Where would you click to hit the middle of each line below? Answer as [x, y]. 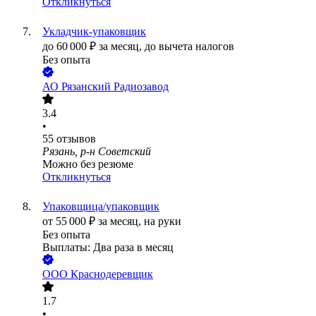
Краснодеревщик [112, 274]
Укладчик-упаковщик [94, 32]
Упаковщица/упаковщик [101, 207]
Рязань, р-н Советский [97, 152]
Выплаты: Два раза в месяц [108, 248]
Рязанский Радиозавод [115, 87]
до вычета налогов [189, 47]
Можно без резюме [88, 164]
